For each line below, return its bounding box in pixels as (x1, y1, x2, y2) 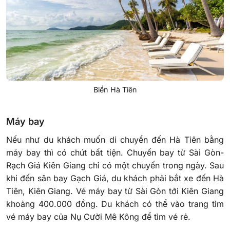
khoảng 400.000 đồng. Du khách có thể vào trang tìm (6, 199, 224, 209)
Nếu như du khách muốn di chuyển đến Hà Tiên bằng (6, 135, 224, 145)
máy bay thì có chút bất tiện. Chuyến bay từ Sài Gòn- (6, 147, 224, 158)
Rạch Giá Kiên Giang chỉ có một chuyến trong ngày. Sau (6, 160, 224, 171)
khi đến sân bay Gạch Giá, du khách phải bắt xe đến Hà (6, 173, 224, 184)
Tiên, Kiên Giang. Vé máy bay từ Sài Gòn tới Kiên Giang (6, 186, 224, 197)
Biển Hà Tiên (93, 85, 137, 94)
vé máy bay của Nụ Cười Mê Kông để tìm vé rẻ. (6, 212, 190, 222)
